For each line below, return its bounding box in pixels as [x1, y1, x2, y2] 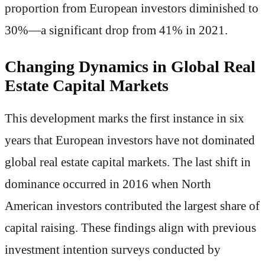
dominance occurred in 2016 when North [5, 177, 211, 190]
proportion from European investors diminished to [5, 1, 258, 15]
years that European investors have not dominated [5, 133, 255, 147]
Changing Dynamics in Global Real [5, 57, 256, 76]
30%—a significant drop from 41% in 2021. [5, 23, 228, 37]
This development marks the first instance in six [5, 111, 244, 125]
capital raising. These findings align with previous [5, 221, 256, 234]
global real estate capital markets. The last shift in [5, 155, 251, 169]
